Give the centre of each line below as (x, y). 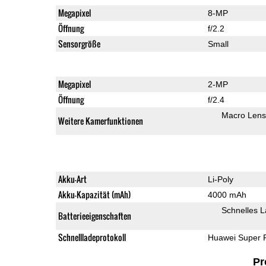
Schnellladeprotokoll (92, 237)
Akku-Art (72, 179)
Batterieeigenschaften (94, 216)
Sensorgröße (79, 43)
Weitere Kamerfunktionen (100, 121)
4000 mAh (227, 194)
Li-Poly (220, 179)
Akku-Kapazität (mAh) (94, 194)
